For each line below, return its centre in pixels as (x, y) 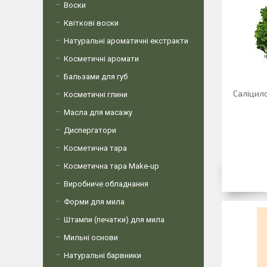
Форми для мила (94, 202)
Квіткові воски (91, 23)
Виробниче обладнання (106, 184)
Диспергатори (90, 130)
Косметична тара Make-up (111, 166)
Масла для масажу (98, 112)
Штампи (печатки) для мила (114, 220)
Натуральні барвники (103, 255)
